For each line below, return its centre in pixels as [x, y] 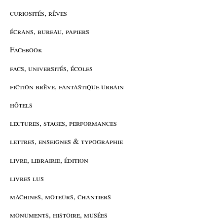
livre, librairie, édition [49, 159]
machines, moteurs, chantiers [60, 196]
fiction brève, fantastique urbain [67, 86]
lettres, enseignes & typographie [66, 141]
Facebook [26, 49]
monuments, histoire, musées [59, 215]
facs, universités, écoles [51, 68]
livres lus [27, 178]
